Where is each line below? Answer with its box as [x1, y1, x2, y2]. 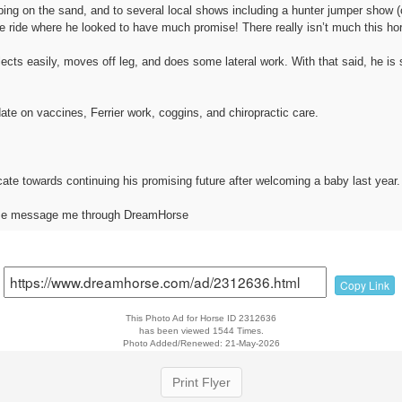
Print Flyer [171, 374, 231, 389]
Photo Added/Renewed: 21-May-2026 [122, 337, 280, 348]
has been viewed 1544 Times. [138, 325, 264, 336]
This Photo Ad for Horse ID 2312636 [126, 312, 276, 323]
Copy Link [339, 276, 389, 293]
